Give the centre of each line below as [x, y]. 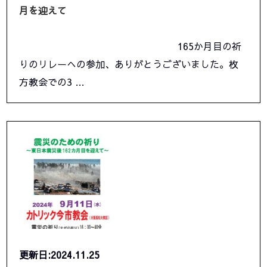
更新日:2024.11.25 [60, 255]
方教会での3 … [52, 82]
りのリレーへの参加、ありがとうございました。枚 [129, 64]
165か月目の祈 [131, 46]
